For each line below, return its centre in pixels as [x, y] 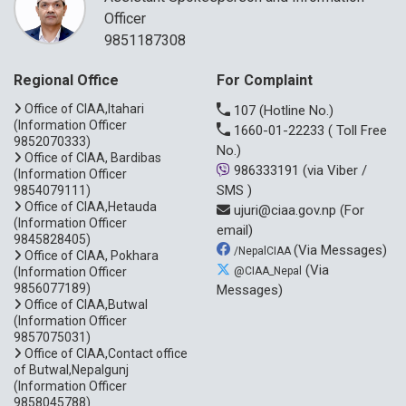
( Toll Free [358, 130]
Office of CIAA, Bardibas [93, 157]
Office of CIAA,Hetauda [91, 206]
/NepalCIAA [264, 251]
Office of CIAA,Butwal [86, 304]
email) [235, 230]
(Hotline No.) [296, 110]
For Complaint [265, 80]
